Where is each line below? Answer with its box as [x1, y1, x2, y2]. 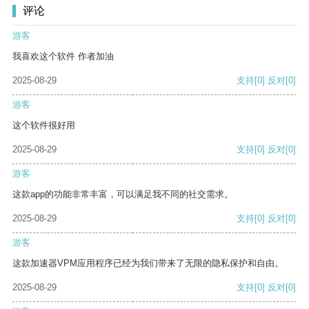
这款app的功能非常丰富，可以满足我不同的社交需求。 [12, 189, 233, 200]
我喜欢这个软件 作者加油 [12, 51, 114, 62]
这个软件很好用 [12, 120, 75, 131]
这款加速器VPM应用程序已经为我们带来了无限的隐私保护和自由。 [12, 258, 283, 269]
